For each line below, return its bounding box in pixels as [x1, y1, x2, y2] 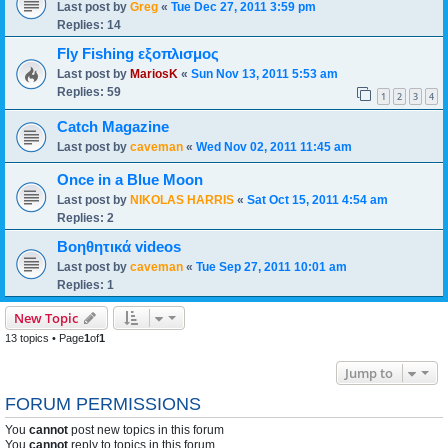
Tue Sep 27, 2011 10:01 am [196, 260, 347, 274]
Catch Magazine [57, 119, 169, 135]
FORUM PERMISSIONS [5, 394, 201, 414]
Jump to [344, 364, 393, 382]
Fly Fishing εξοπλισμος [57, 46, 219, 62]
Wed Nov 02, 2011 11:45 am [196, 140, 352, 154]
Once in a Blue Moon [57, 172, 203, 188]
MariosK [130, 67, 178, 81]
